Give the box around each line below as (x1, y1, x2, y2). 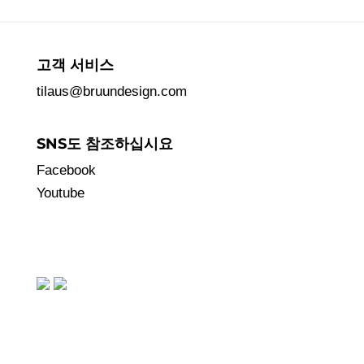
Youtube (36, 184, 84, 201)
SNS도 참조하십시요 (36, 134, 173, 153)
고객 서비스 (36, 55, 114, 74)
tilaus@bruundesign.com (36, 83, 187, 99)
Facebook (36, 162, 96, 178)
